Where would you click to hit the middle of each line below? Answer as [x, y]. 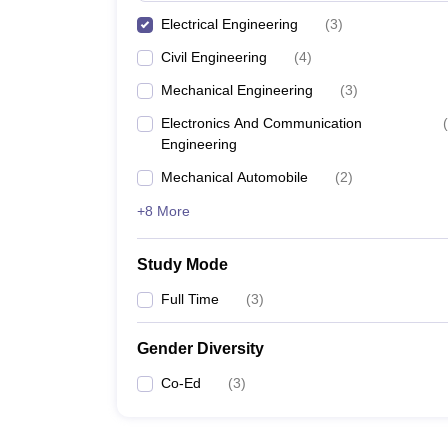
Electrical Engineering [229, 24]
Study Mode [182, 264]
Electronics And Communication [261, 123]
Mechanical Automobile [234, 177]
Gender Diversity [200, 348]
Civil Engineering [214, 57]
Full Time [190, 299]
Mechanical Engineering [237, 90]
